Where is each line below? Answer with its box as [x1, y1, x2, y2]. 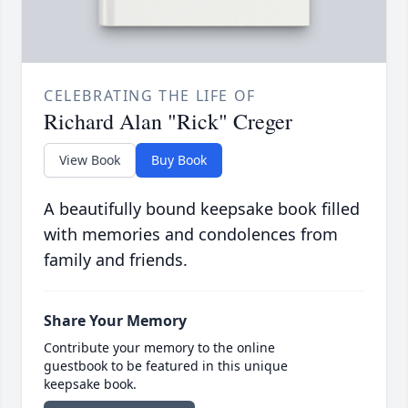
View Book [59, 151, 120, 169]
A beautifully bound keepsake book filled [44, 198, 360, 220]
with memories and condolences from [44, 223, 338, 246]
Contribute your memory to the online [44, 339, 275, 357]
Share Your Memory [44, 311, 187, 331]
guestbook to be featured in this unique [44, 357, 288, 375]
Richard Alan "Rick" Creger [44, 107, 292, 137]
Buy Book [151, 151, 207, 169]
